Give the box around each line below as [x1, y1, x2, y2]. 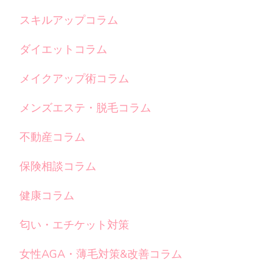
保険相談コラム [19, 159, 96, 174]
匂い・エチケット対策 [19, 218, 129, 232]
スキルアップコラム [19, 13, 118, 27]
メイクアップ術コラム [19, 71, 129, 86]
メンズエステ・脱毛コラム [19, 101, 151, 115]
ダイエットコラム [19, 42, 107, 57]
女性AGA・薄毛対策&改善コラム [19, 247, 182, 261]
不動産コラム [19, 130, 85, 144]
